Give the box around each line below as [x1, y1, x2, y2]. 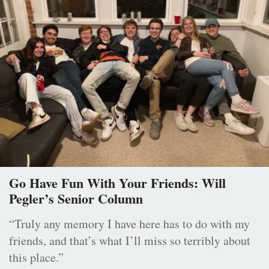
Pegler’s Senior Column [9, 188, 143, 208]
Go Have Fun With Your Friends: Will [9, 172, 226, 193]
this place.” [9, 249, 64, 265]
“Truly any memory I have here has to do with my [9, 215, 250, 232]
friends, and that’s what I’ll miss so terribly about [9, 232, 250, 249]
